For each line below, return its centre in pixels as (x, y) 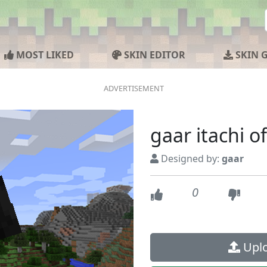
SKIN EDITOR (153, 55)
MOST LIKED (44, 55)
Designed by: (190, 159)
